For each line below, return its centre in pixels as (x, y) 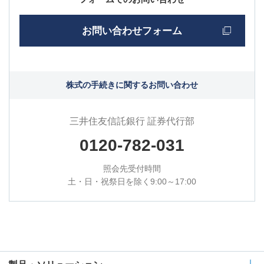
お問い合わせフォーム (132, 31)
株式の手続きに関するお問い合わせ (132, 85)
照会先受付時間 (132, 168)
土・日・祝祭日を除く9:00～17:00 (132, 181)
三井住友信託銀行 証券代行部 (132, 121)
